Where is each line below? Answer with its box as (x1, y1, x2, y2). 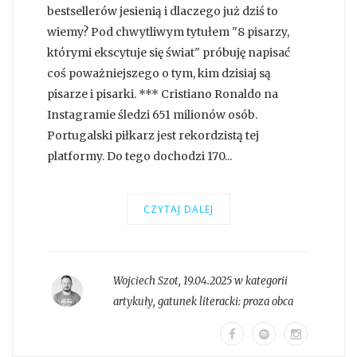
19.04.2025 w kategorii (182, 273, 288, 288)
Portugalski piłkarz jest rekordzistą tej (47, 127, 259, 143)
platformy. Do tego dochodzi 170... (47, 148, 232, 163)
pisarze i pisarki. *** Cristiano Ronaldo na (47, 86, 278, 101)
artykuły (112, 294, 153, 308)
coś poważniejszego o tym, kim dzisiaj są (47, 65, 271, 80)
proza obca (242, 294, 293, 308)
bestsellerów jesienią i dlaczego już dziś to (47, 3, 278, 18)
